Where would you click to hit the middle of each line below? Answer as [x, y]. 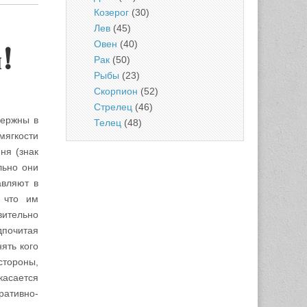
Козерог [111, 12]
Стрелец [113, 107]
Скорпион [116, 91]
